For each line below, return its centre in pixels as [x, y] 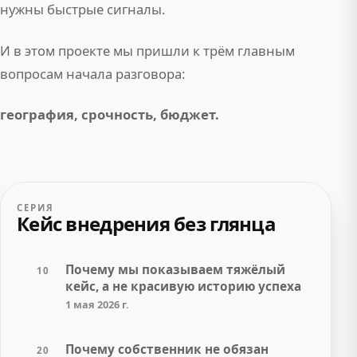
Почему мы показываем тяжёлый [175, 270]
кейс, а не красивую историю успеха [183, 287]
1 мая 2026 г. [97, 305]
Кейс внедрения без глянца [146, 224]
